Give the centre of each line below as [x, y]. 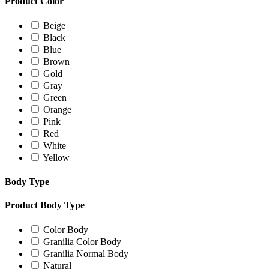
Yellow [56, 158]
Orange [57, 110]
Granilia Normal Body [86, 254]
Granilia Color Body [82, 242]
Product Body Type [45, 205]
